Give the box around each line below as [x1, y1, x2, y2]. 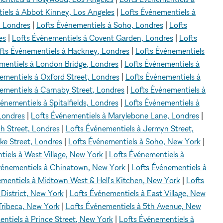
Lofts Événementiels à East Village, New [69, 188, 206, 199]
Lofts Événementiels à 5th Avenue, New [65, 201, 201, 212]
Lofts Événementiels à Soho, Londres [36, 20, 163, 30]
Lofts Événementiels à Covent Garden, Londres [12, 33, 173, 43]
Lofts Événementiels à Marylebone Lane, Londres [31, 111, 199, 121]
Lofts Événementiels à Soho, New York [68, 136, 201, 147]
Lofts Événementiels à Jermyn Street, [65, 123, 194, 134]
